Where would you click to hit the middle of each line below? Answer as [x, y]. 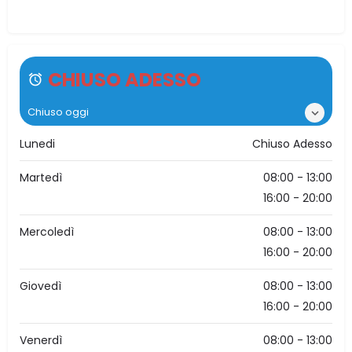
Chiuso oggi [58, 112]
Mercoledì [47, 232]
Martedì [41, 178]
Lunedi [37, 144]
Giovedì [40, 286]
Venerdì [41, 341]
